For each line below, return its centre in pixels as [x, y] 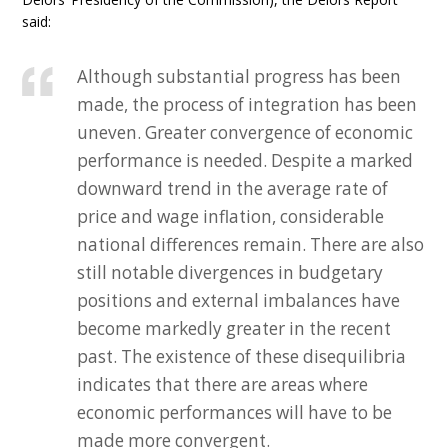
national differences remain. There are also [251, 244]
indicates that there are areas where [223, 384]
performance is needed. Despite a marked [245, 160]
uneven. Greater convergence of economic [245, 132]
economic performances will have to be [235, 412]
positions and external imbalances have [239, 300]
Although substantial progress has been [239, 76]
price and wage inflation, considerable [231, 216]
